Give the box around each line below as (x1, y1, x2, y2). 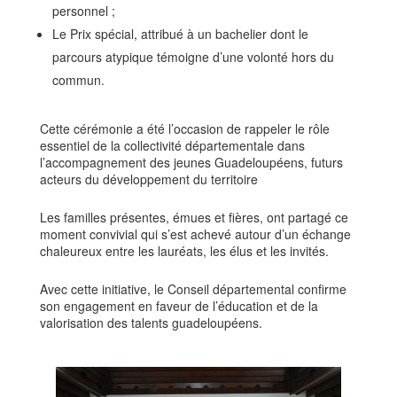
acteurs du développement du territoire (39, 170, 258, 188)
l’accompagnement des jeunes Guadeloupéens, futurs (39, 153, 343, 171)
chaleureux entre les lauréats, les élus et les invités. (39, 242, 329, 260)
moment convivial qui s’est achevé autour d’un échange (39, 225, 351, 243)
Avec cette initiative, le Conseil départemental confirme (39, 280, 346, 298)
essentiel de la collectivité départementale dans (39, 136, 305, 154)
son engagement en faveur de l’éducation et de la (39, 297, 318, 315)
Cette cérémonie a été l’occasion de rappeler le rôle (39, 120, 330, 137)
